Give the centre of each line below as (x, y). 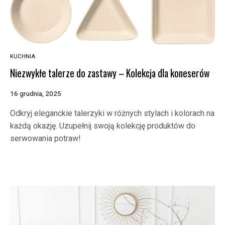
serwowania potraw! (45, 139)
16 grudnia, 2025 (36, 94)
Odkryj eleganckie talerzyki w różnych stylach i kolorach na (112, 114)
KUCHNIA (23, 57)
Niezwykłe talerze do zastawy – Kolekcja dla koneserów (110, 73)
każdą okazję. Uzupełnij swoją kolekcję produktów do (103, 126)
